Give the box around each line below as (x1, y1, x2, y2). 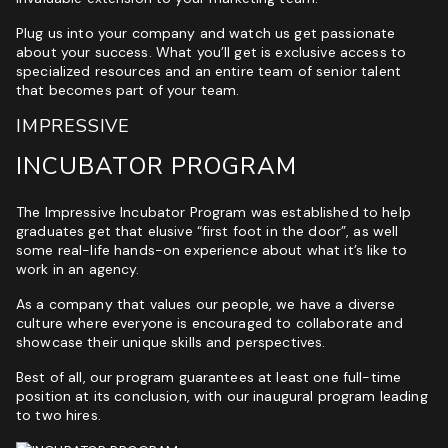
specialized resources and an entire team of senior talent (16, 62, 401, 80)
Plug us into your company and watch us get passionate (16, 24, 396, 42)
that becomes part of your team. (16, 81, 240, 99)
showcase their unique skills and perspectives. (16, 333, 326, 351)
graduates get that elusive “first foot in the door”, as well (16, 222, 399, 240)
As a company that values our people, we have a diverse (16, 295, 396, 313)
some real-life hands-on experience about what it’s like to (16, 241, 408, 259)
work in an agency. (16, 260, 140, 278)
